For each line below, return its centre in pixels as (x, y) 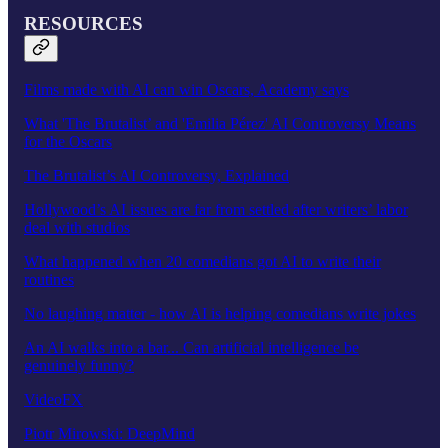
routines (49, 279)
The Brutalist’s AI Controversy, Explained (156, 175)
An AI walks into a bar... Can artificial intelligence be (191, 347)
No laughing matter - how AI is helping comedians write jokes (220, 313)
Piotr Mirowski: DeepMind (109, 433)
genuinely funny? (79, 365)
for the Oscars (68, 141)
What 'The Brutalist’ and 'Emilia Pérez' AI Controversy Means (220, 123)
